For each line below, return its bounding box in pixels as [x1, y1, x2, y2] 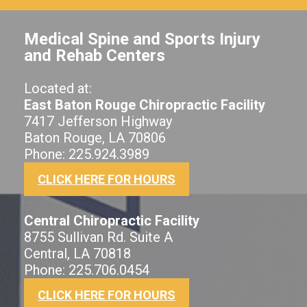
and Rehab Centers [24, 45, 165, 65]
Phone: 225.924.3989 [24, 145, 149, 162]
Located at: [24, 79, 92, 97]
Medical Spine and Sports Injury [24, 29, 260, 49]
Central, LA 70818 [24, 245, 131, 262]
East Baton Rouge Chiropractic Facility [24, 96, 265, 113]
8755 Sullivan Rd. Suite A [24, 228, 173, 245]
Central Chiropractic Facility [24, 212, 199, 229]
